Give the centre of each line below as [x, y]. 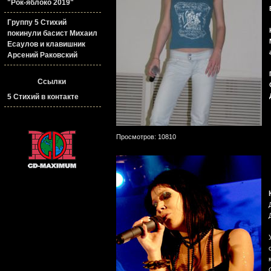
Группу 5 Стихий [37, 22]
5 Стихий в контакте [43, 97]
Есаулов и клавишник [46, 44]
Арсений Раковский [42, 55]
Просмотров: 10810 [146, 137]
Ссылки [52, 82]
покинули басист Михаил [52, 33]
